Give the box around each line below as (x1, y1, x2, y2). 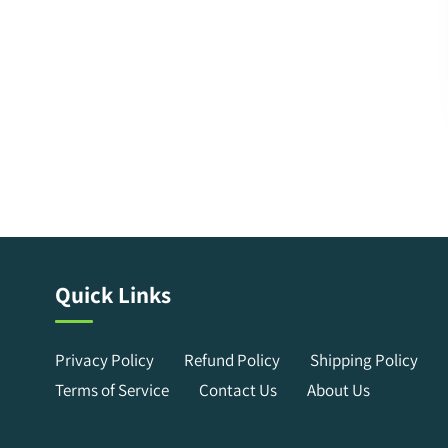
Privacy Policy (55, 348, 154, 371)
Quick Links (55, 279, 171, 310)
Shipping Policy (310, 348, 418, 371)
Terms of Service (55, 378, 169, 401)
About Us (307, 378, 370, 401)
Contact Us (199, 378, 277, 401)
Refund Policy (184, 348, 280, 371)
